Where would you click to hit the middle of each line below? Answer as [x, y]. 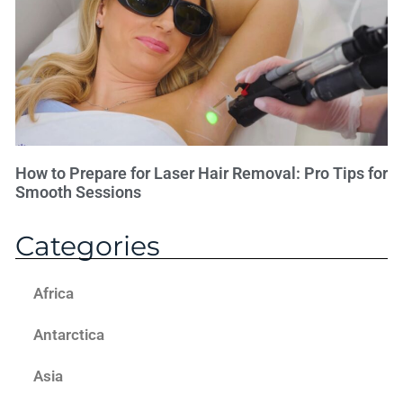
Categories [88, 246]
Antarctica [69, 334]
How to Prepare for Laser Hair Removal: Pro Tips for [201, 173]
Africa [54, 293]
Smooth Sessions [78, 192]
